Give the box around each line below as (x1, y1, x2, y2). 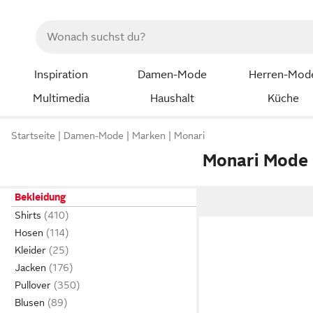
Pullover (15, 279, 51, 291)
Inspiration (34, 68, 88, 81)
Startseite (11, 130, 55, 142)
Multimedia (32, 92, 89, 105)
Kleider (15, 245, 46, 256)
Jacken (15, 262, 46, 273)
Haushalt (150, 92, 194, 105)
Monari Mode (203, 150, 309, 170)
